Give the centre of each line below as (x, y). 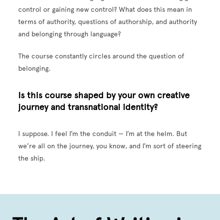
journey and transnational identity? (88, 107)
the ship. (32, 159)
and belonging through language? (70, 34)
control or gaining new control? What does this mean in (105, 10)
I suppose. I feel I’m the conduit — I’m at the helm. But (103, 134)
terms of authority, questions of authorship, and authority (108, 22)
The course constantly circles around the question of (101, 56)
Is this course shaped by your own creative (104, 96)
